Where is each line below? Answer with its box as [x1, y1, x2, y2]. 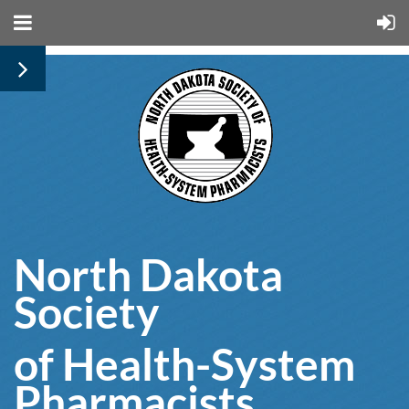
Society [14, 286, 160, 338]
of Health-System [14, 338, 355, 390]
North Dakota [14, 248, 283, 300]
